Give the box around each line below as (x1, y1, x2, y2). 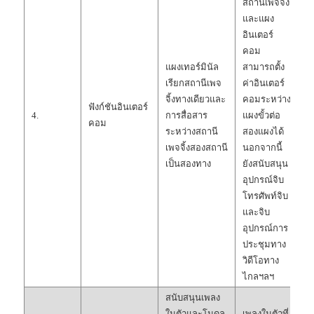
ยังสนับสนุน (243, 158, 289, 169)
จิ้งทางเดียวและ (165, 93, 226, 104)
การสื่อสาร (165, 109, 208, 121)
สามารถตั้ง (243, 61, 285, 72)
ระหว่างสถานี (165, 125, 219, 137)
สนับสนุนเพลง (165, 292, 221, 303)
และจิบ (243, 206, 271, 217)
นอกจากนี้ (243, 142, 283, 153)
